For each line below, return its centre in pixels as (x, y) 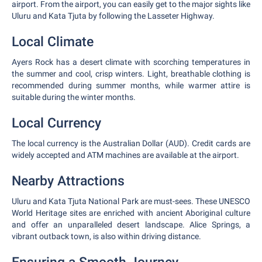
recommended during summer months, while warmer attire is (131, 85)
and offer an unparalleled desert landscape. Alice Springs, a (131, 225)
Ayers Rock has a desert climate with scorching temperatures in (131, 62)
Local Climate (53, 42)
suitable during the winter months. (74, 97)
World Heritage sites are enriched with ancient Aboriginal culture (131, 213)
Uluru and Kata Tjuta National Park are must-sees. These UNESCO (131, 201)
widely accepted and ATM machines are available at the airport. (125, 155)
